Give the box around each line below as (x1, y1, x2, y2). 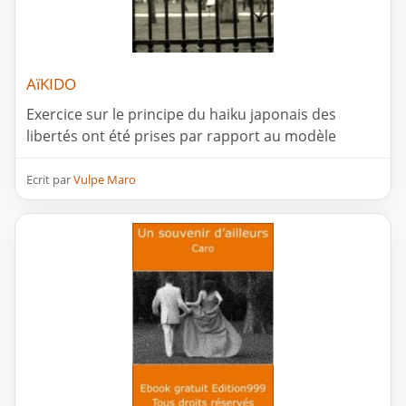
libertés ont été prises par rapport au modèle (26, 126, 336, 147)
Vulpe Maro (73, 171, 136, 188)
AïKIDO (26, 73, 76, 95)
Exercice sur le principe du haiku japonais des (26, 104, 336, 125)
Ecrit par (26, 171, 73, 188)
